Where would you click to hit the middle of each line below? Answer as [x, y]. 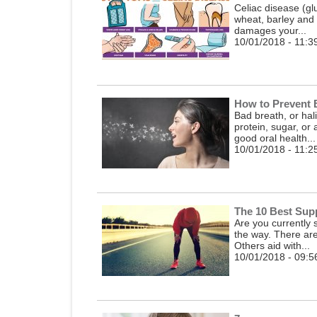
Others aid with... [272, 245]
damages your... [270, 31]
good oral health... [275, 138]
